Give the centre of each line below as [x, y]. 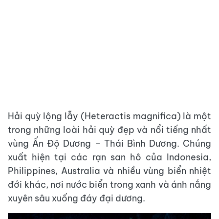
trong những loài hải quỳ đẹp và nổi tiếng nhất [109, 130]
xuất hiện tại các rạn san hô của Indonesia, [109, 157]
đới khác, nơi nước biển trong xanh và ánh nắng [109, 185]
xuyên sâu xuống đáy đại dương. [77, 198]
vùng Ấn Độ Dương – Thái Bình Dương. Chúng [109, 143]
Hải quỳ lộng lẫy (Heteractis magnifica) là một [109, 116]
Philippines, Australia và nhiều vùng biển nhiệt [109, 171]
